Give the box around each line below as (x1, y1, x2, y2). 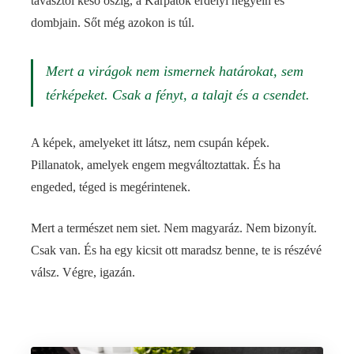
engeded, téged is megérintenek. (31, 180, 190, 194)
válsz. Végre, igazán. (31, 265, 135, 279)
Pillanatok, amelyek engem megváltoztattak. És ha (31, 158, 281, 171)
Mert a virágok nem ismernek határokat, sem (46, 63, 303, 79)
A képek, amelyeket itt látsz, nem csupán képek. (31, 136, 269, 149)
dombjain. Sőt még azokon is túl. (31, 16, 194, 29)
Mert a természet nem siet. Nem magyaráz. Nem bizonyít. (31, 221, 317, 235)
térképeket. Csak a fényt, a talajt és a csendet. (46, 87, 310, 103)
